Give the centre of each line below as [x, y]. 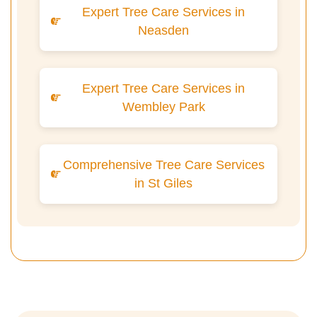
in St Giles [163, 183]
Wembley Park [163, 106]
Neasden [163, 30]
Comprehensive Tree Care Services [163, 165]
